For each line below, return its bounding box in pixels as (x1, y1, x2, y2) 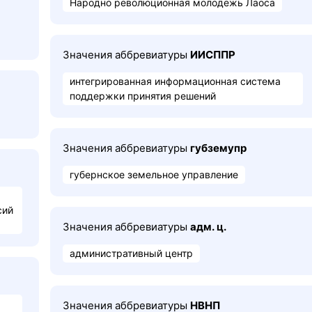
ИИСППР (190, 48, 235, 61)
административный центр (70, 247, 193, 259)
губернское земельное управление (70, 169, 238, 180)
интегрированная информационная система (70, 75, 281, 87)
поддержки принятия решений (70, 90, 216, 102)
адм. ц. (190, 220, 226, 233)
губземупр (190, 141, 247, 155)
